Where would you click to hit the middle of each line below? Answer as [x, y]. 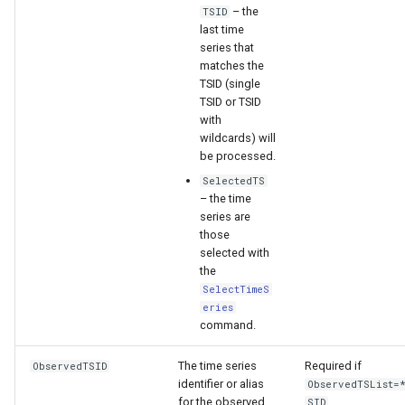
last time [222, 30]
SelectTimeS [236, 289]
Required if [333, 366]
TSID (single [230, 84]
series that [227, 48]
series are [225, 216]
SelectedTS [234, 180]
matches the [232, 66]
